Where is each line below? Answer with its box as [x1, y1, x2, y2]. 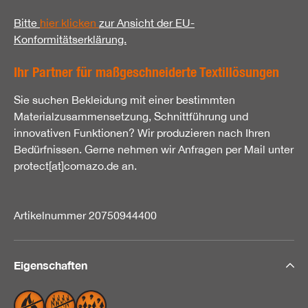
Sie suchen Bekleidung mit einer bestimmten [14, 93, 235, 106]
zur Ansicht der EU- [99, 16, 195, 29]
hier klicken [40, 16, 99, 29]
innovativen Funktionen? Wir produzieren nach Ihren [14, 126, 270, 139]
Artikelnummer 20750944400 [14, 208, 157, 221]
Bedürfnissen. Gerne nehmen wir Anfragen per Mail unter [14, 142, 294, 155]
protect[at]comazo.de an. [14, 159, 137, 172]
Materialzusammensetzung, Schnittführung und [14, 109, 248, 122]
